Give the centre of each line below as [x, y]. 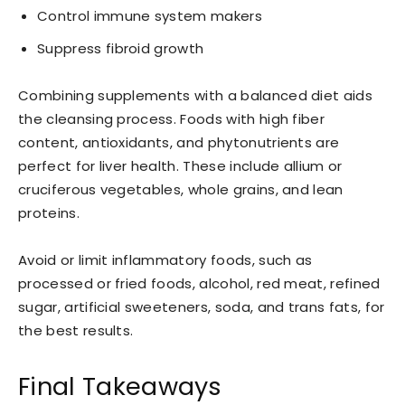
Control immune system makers [150, 16]
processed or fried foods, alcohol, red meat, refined [199, 284]
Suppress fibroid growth [121, 49]
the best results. [76, 331]
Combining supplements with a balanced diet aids [196, 96]
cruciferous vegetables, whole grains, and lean [181, 190]
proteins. [49, 213]
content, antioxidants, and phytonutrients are [179, 143]
